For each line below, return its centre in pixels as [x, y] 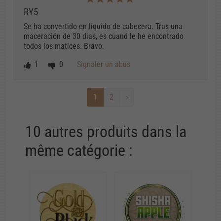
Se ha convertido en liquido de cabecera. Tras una [103, 27]
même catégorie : [79, 150]
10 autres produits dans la [106, 131]
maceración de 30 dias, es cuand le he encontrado [104, 37]
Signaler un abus [104, 64]
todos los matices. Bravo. [64, 46]
